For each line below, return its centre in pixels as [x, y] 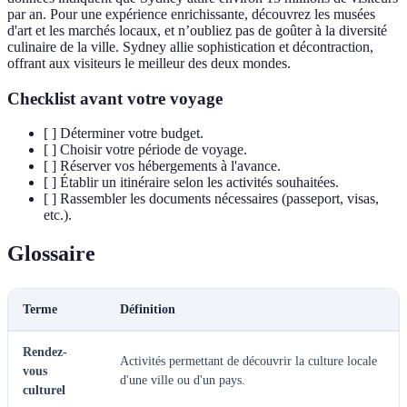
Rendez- [45, 352]
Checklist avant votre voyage [115, 98]
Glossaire [51, 254]
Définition [148, 310]
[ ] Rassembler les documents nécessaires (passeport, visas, [211, 199]
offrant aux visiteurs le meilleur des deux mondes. [149, 63]
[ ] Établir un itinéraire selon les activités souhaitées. [191, 183]
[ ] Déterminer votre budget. [124, 134]
